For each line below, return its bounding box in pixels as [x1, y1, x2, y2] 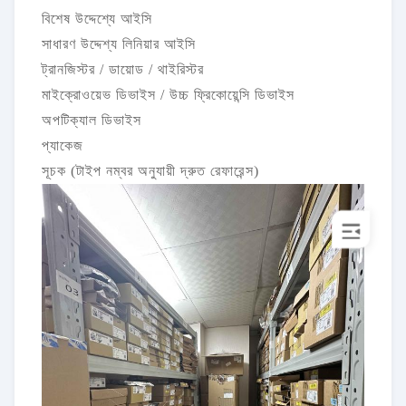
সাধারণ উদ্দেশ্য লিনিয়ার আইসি [42, 36, 196, 52]
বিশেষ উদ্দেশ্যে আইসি [42, 11, 152, 26]
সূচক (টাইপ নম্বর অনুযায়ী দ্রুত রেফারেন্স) [42, 163, 259, 179]
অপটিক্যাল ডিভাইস [42, 112, 141, 128]
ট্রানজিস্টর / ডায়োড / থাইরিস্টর [42, 62, 204, 77]
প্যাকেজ [42, 138, 83, 153]
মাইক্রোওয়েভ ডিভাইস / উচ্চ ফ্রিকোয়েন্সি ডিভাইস [42, 87, 295, 102]
